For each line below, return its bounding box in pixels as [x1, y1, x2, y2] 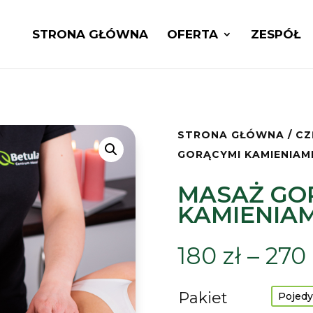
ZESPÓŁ [250, 27, 300, 41]
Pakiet [177, 289, 228, 308]
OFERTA [166, 27, 218, 41]
